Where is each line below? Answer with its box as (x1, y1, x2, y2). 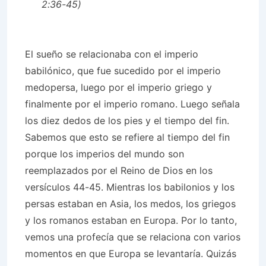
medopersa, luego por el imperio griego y (25, 81, 212, 93)
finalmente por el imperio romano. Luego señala (25, 98, 240, 110)
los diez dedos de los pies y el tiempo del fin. (25, 115, 229, 126)
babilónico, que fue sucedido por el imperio (25, 65, 221, 77)
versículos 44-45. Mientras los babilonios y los (25, 181, 235, 193)
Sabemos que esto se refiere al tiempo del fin (25, 131, 230, 143)
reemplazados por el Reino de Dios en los (25, 164, 213, 176)
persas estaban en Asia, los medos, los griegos (25, 198, 236, 210)
